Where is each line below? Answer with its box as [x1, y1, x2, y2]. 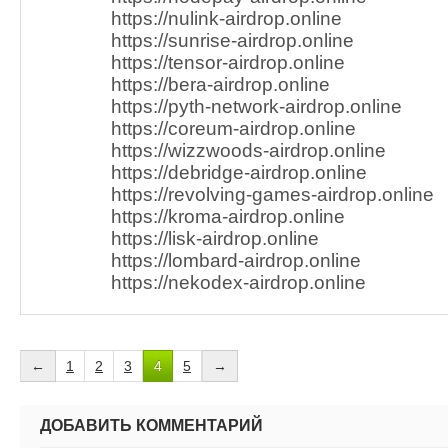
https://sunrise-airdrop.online [111, 30, 354, 51]
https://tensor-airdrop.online [111, 52, 345, 73]
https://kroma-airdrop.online [111, 206, 345, 227]
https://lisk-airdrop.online [111, 228, 319, 249]
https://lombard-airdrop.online [111, 250, 361, 271]
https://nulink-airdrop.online [111, 8, 342, 29]
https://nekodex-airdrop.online [111, 272, 366, 293]
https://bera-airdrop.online [111, 74, 330, 95]
